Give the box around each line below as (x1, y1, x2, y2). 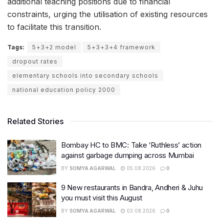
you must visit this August (61, 193, 143, 202)
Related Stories (7, 116, 64, 126)
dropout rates (12, 58, 58, 65)
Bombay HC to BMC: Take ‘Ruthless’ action (61, 140, 201, 150)
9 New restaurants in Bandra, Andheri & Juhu (61, 182, 203, 192)
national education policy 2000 (12, 86, 115, 93)
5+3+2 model (32, 44, 76, 51)
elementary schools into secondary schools (12, 72, 158, 79)
